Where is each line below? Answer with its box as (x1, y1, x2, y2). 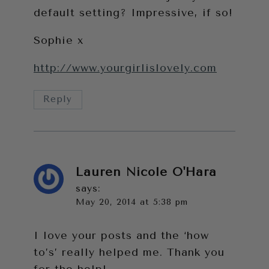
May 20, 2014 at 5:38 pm (76, 196, 188, 207)
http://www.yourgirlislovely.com (34, 61, 217, 74)
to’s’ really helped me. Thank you (34, 246, 225, 259)
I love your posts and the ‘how (34, 229, 209, 243)
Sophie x (34, 33, 84, 47)
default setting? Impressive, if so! (34, 5, 233, 19)
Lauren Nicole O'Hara (76, 164, 217, 179)
